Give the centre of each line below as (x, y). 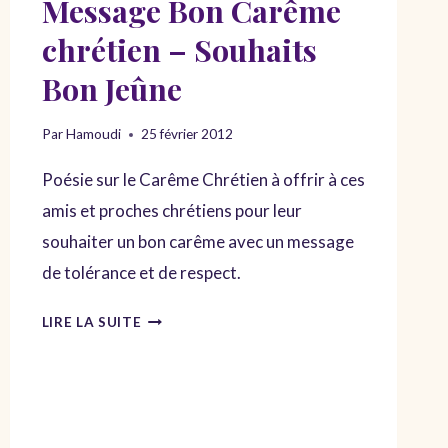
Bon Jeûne (111, 89)
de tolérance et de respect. (141, 272)
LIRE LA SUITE (91, 322)
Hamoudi (93, 134)
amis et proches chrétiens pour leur (171, 210)
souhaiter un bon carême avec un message (197, 241)
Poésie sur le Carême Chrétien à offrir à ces (203, 179)
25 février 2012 (186, 134)
